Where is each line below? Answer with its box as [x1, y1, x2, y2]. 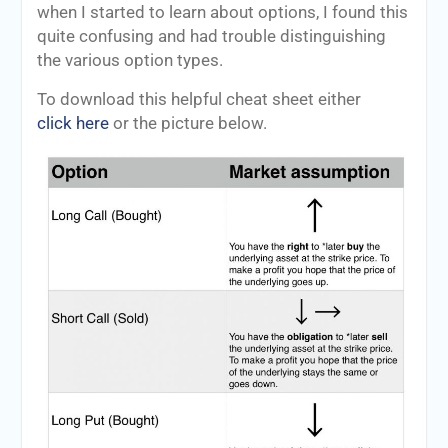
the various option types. [36, 50, 223, 70]
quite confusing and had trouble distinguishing [36, 26, 386, 46]
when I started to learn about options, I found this [36, 2, 408, 22]
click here [36, 113, 109, 133]
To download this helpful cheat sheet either [36, 89, 361, 109]
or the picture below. [108, 113, 267, 133]
